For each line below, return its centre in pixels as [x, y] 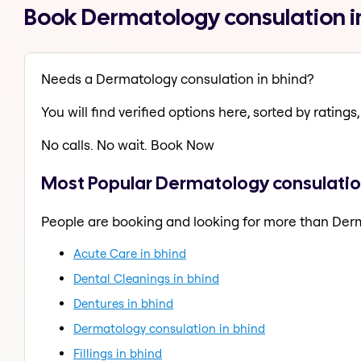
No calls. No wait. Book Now [128, 145]
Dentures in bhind [123, 303]
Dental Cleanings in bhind [146, 278]
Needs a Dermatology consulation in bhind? [177, 79]
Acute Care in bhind [130, 253]
